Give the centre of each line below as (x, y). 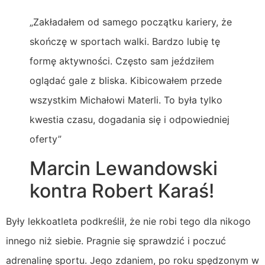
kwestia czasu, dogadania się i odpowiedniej (130, 119)
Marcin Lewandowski (124, 168)
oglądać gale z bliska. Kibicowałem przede (126, 80)
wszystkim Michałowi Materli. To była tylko (126, 100)
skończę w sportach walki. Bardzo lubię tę (125, 41)
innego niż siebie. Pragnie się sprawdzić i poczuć (116, 240)
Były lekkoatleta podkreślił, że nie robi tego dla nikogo (128, 221)
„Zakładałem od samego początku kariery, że (131, 22)
